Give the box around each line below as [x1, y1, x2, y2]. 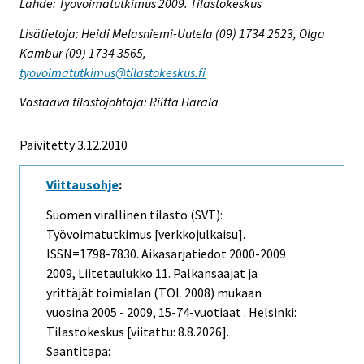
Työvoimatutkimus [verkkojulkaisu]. [46, 226, 245, 243]
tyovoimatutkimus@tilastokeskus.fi [19, 63, 206, 80]
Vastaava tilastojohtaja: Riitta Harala [19, 93, 219, 110]
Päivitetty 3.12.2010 [19, 136, 128, 154]
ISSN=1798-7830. [46, 245, 141, 262]
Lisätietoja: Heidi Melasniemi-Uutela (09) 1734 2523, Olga [19, 24, 325, 41]
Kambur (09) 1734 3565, [19, 44, 146, 61]
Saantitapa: [46, 343, 110, 360]
